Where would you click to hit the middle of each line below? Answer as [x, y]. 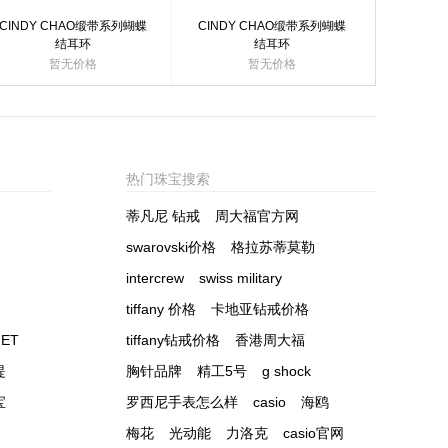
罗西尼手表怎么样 [182, 402]
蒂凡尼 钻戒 [163, 216]
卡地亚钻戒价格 [260, 309]
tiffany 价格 [161, 309]
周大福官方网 [257, 216]
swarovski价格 [171, 247]
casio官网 [313, 433]
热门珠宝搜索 [168, 179]
